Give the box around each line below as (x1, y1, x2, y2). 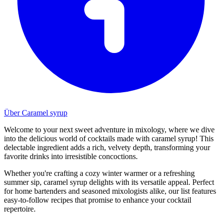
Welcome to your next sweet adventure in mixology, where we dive (4, 125, 215, 134)
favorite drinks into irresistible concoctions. (4, 152, 138, 161)
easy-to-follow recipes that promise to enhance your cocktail (4, 195, 191, 204)
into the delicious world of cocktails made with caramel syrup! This (4, 134, 214, 143)
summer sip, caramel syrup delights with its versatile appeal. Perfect (4, 177, 214, 186)
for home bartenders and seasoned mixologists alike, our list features (4, 186, 216, 195)
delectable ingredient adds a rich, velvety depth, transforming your (4, 143, 210, 152)
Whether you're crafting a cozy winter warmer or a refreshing (4, 168, 195, 177)
